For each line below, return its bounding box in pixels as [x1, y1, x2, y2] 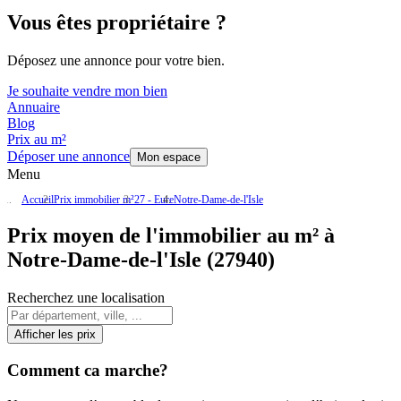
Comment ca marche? [7, 360, 168, 380]
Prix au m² [7, 132, 66, 148]
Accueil [21, 193, 54, 207]
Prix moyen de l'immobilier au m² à [7, 224, 335, 248]
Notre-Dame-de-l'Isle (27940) [7, 248, 275, 272]
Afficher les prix [14, 328, 96, 342]
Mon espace [137, 150, 200, 165]
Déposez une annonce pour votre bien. [7, 53, 225, 69]
